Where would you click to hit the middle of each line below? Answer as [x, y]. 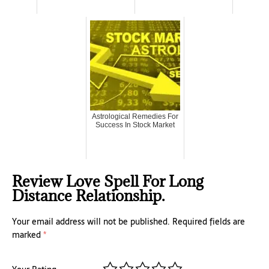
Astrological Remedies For [135, 116]
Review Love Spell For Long [108, 181]
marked [28, 235]
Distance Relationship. [88, 195]
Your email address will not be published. [91, 222]
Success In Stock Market [135, 125]
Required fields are [209, 222]
